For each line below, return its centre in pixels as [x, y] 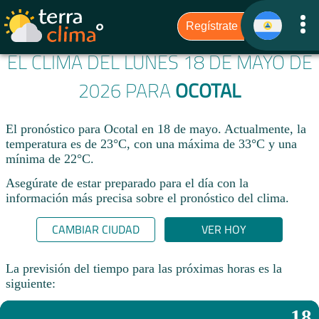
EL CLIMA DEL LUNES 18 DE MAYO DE [159, 62]
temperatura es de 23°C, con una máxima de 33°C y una [151, 144]
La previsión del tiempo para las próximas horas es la [144, 268]
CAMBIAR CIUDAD [95, 230]
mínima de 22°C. [50, 159]
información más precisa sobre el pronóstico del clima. [147, 198]
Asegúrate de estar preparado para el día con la [127, 183]
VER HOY [224, 230]
